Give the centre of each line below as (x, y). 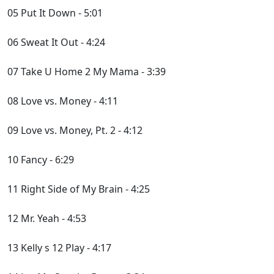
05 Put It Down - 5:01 (55, 13)
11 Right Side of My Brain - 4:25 (79, 189)
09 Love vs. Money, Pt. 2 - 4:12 (75, 130)
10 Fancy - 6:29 (41, 160)
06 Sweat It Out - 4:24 (56, 42)
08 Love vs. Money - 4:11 (63, 101)
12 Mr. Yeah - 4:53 (47, 218)
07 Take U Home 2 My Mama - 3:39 (87, 72)
